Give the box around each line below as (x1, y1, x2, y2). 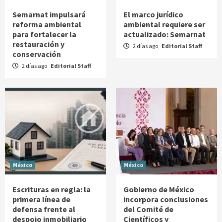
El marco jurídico (123, 9, 183, 19)
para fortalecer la (12, 29, 76, 39)
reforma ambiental (12, 19, 81, 29)
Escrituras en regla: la (12, 184, 91, 194)
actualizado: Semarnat (123, 29, 206, 39)
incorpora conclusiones (123, 194, 208, 204)
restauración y (12, 39, 64, 49)
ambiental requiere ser (123, 19, 205, 29)
